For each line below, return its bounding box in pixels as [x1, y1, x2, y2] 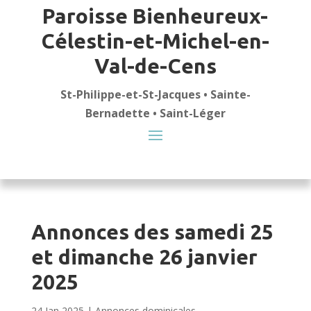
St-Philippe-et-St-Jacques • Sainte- [60, 87, 251, 102]
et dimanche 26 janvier [31, 245, 258, 269]
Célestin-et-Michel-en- [41, 29, 269, 53]
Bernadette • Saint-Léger [85, 106, 226, 121]
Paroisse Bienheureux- [42, 4, 269, 28]
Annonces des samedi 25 [31, 220, 274, 244]
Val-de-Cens [94, 54, 217, 78]
